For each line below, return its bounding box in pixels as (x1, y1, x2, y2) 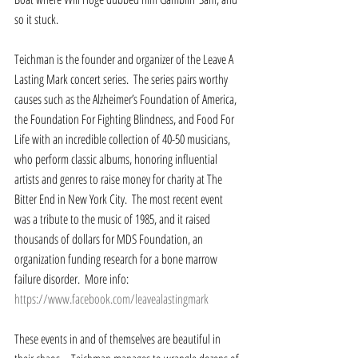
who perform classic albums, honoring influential (14, 149, 220, 168)
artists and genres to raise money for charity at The (14, 169, 225, 188)
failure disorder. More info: (14, 269, 131, 288)
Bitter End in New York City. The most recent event (14, 189, 225, 208)
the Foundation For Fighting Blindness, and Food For (14, 109, 237, 128)
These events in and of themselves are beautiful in (14, 329, 223, 348)
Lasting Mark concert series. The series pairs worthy (14, 70, 230, 88)
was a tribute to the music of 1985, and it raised (14, 209, 213, 228)
